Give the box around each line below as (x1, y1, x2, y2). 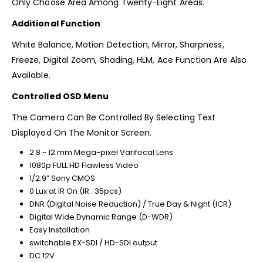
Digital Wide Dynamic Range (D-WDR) (29, 211, 173, 222)
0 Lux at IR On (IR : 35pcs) (29, 185, 122, 197)
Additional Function (12, 17, 101, 29)
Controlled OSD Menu (12, 90, 109, 102)
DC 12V (29, 249, 55, 261)
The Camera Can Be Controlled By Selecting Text (12, 111, 216, 123)
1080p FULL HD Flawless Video (29, 159, 139, 171)
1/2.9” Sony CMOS (29, 172, 95, 184)
